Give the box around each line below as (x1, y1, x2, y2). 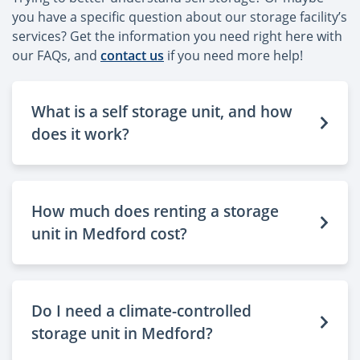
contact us (100, 46, 164, 64)
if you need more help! (164, 46, 303, 64)
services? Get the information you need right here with (12, 27, 342, 45)
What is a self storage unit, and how (31, 100, 292, 122)
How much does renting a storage (31, 199, 279, 222)
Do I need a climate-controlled (31, 299, 252, 321)
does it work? (31, 122, 129, 145)
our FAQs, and (12, 46, 100, 64)
